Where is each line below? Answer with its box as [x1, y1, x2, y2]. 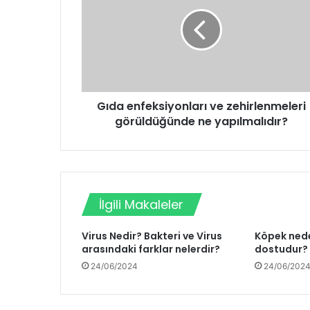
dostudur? [254, 242, 308, 257]
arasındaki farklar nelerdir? [82, 242, 220, 257]
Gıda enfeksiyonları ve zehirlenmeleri [96, 98, 306, 115]
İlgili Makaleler [99, 196, 183, 214]
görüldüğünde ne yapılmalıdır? [114, 113, 288, 130]
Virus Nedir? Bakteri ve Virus [82, 229, 222, 244]
